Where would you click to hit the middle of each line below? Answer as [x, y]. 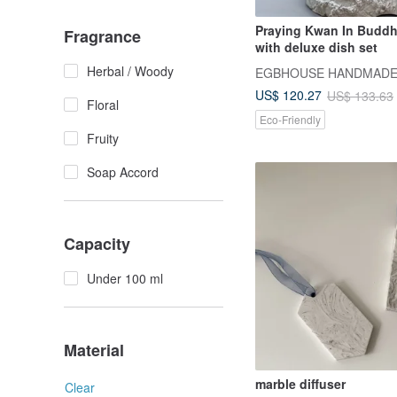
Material [94, 350]
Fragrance [102, 36]
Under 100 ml [125, 278]
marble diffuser [300, 384]
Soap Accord [123, 172]
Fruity [103, 138]
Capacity [97, 244]
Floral [103, 105]
